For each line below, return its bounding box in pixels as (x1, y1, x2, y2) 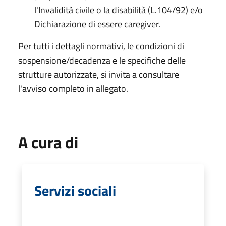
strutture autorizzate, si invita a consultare (18, 67, 179, 81)
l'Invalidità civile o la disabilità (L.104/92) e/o (34, 3, 203, 17)
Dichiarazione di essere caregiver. (34, 17, 160, 31)
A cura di (18, 130, 78, 154)
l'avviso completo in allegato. (18, 81, 128, 95)
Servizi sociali (34, 179, 116, 201)
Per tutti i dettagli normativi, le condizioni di (18, 39, 184, 53)
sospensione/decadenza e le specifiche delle (18, 53, 186, 67)
